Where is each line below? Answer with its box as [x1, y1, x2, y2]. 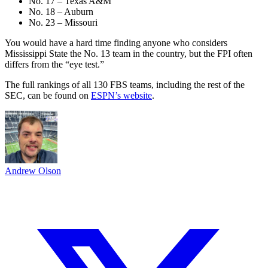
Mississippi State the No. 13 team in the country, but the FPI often [5, 48, 252, 59]
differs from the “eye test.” [5, 59, 104, 69]
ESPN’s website [91, 90, 152, 100]
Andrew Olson [5, 165, 61, 176]
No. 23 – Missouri [29, 17, 98, 28]
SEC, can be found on [5, 90, 91, 100]
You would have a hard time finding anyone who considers [5, 37, 227, 48]
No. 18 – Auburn [29, 6, 93, 17]
